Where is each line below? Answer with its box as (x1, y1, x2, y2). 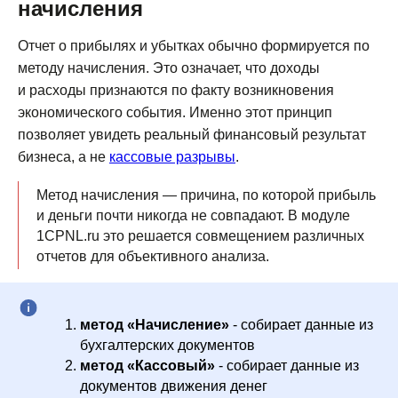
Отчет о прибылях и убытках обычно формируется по (18, 38, 370, 54)
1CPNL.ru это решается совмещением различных (36, 228, 364, 244)
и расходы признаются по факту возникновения (18, 83, 334, 99)
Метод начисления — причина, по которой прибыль (36, 187, 376, 203)
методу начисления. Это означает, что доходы (18, 60, 320, 76)
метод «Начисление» (80, 317, 229, 333)
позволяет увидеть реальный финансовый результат (18, 127, 366, 143)
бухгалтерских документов (80, 338, 255, 354)
